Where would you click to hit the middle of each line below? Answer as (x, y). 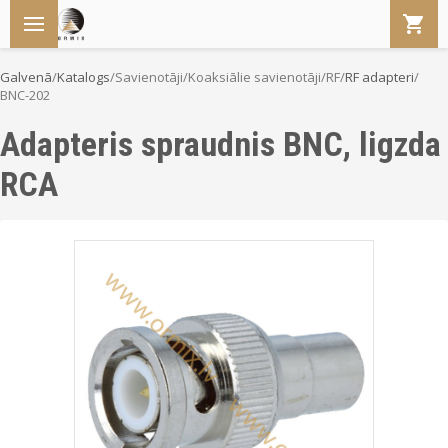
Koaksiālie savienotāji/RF (264, 77)
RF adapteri (379, 77)
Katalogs (83, 77)
